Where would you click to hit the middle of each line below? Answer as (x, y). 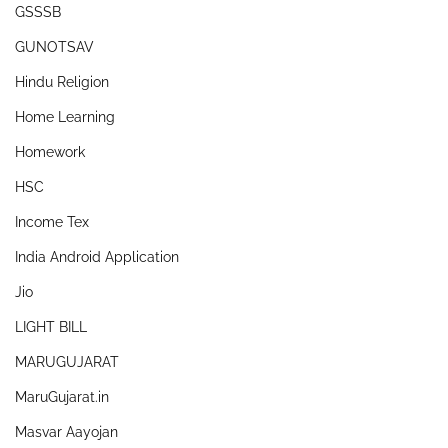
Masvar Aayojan (66, 431)
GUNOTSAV (54, 46)
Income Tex (52, 221)
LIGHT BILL (51, 326)
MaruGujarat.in (62, 396)
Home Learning (65, 116)
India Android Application (97, 256)
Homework (50, 151)
